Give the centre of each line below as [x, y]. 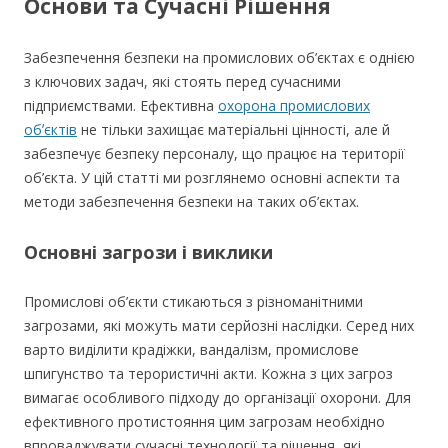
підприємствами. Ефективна [121, 105]
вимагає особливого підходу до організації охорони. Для [217, 397]
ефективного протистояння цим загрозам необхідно [204, 421]
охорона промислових [294, 105]
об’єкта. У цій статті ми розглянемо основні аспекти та [212, 177]
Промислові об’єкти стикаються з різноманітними [193, 301]
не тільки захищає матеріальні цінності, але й [233, 129]
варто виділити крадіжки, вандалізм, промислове [191, 349]
